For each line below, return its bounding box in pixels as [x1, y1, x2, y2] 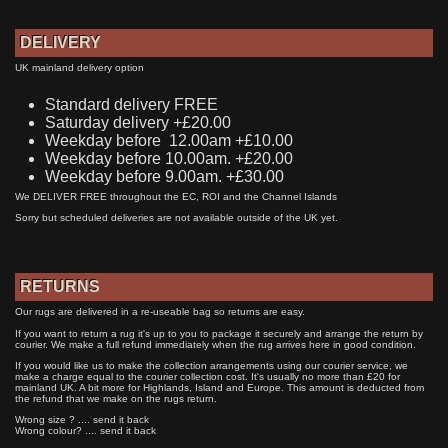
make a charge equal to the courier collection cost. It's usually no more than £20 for [15, 370, 400, 382]
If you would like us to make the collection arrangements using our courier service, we [15, 359, 408, 371]
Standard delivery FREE [45, 95, 218, 113]
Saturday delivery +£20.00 [45, 113, 235, 131]
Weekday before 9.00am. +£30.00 [45, 167, 284, 185]
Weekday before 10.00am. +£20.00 [45, 149, 293, 167]
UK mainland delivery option [15, 61, 144, 73]
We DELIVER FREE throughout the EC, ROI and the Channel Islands [15, 190, 337, 202]
